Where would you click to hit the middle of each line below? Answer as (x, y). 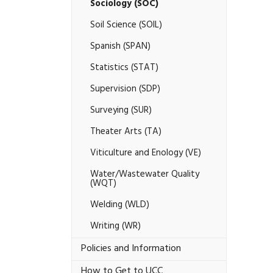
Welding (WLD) (120, 205)
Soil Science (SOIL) (126, 26)
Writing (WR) (115, 227)
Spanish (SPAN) (120, 47)
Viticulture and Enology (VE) (146, 154)
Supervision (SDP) (125, 90)
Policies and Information (131, 249)
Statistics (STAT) (124, 68)
